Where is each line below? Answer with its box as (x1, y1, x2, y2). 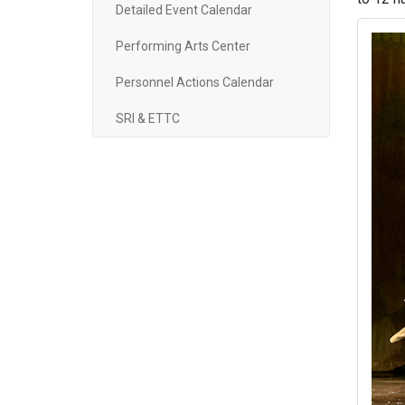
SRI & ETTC (116, 111, 180, 126)
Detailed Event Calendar (116, 3, 252, 17)
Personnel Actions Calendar (116, 75, 274, 89)
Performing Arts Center (116, 39, 250, 53)
